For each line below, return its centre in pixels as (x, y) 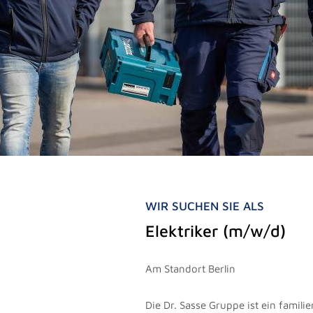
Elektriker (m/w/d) (216, 230)
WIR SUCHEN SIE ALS (205, 206)
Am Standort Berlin (191, 268)
